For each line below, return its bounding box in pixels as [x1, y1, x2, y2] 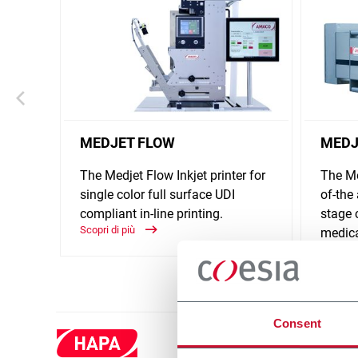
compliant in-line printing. [80, 205, 223, 221]
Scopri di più [80, 223, 137, 236]
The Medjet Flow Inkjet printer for [80, 167, 265, 183]
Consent [273, 316, 321, 331]
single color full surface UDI [80, 186, 235, 202]
